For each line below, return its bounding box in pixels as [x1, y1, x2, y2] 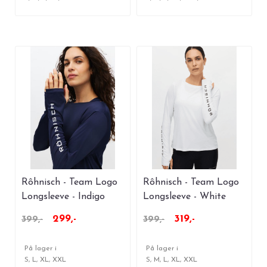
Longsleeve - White [143, 191, 226, 201]
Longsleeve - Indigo [21, 191, 105, 201]
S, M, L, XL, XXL [146, 256, 197, 264]
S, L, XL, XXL [24, 256, 66, 264]
